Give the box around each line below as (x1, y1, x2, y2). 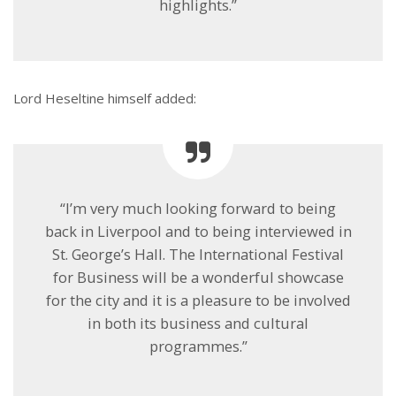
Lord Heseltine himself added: (13, 88, 196, 107)
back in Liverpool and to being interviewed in (44, 220, 352, 241)
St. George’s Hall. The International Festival (52, 243, 344, 264)
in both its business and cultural (88, 312, 308, 333)
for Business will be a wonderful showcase (52, 266, 344, 287)
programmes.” (148, 335, 247, 356)
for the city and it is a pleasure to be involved (45, 289, 351, 310)
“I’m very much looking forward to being (60, 197, 336, 218)
